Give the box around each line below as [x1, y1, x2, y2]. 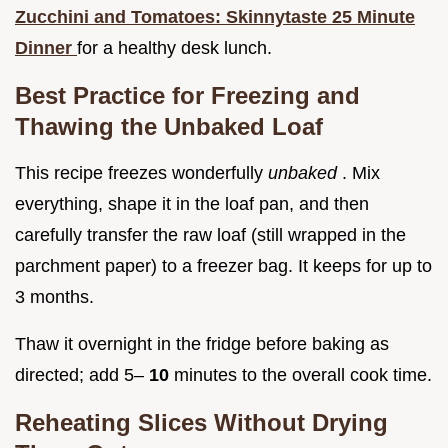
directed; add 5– [15, 365, 149, 386]
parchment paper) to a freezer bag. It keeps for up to [15, 256, 432, 277]
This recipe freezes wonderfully [15, 163, 268, 184]
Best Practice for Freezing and [15, 82, 360, 110]
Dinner [15, 38, 77, 59]
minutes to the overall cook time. [174, 365, 432, 386]
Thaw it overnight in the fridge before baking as [15, 334, 389, 355]
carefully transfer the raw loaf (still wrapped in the [15, 225, 406, 246]
